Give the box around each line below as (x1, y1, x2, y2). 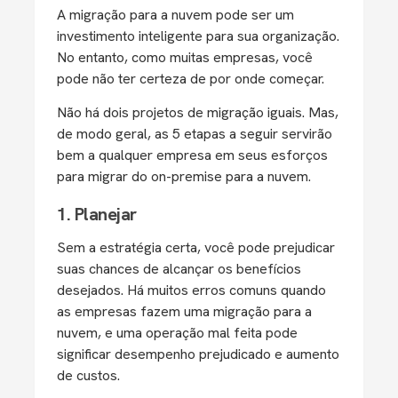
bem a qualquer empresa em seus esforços (57, 146, 328, 164)
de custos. (57, 366, 120, 385)
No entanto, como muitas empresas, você (57, 48, 313, 67)
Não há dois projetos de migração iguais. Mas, (57, 103, 338, 122)
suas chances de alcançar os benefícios (57, 259, 301, 278)
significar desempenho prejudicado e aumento (57, 345, 339, 363)
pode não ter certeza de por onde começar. (57, 69, 328, 88)
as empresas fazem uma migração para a (57, 302, 312, 321)
